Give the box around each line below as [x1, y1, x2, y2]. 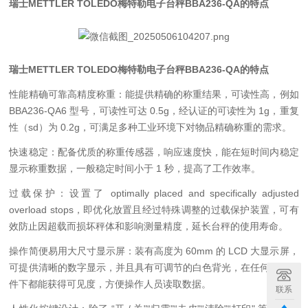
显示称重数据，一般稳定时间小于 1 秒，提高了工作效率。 [9, 163, 261, 174]
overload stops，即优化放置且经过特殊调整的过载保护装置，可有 [9, 204, 299, 215]
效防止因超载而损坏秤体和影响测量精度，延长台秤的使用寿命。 [9, 221, 289, 232]
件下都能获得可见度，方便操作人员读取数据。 [9, 278, 212, 289]
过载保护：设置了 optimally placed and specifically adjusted [9, 188, 299, 199]
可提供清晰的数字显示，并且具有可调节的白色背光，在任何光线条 [9, 262, 299, 273]
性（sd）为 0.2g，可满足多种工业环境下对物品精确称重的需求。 [9, 122, 292, 133]
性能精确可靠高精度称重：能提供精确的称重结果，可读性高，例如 [9, 89, 299, 100]
